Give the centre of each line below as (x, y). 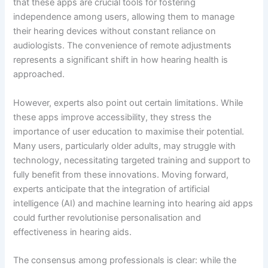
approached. (39, 74)
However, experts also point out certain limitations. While (128, 103)
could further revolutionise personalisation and (107, 217)
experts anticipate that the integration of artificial (112, 189)
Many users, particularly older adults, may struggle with (125, 146)
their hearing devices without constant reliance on (115, 31)
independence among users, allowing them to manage (124, 17)
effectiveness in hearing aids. (73, 232)
